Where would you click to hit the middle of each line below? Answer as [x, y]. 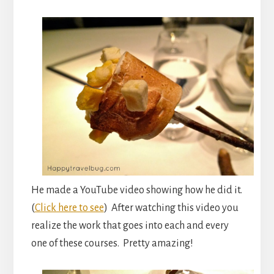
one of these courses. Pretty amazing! [112, 244]
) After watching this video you [171, 208]
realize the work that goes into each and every [130, 226]
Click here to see [69, 208]
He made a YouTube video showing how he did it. [136, 191]
